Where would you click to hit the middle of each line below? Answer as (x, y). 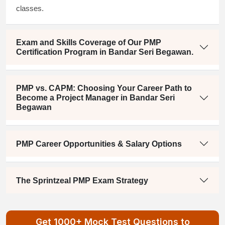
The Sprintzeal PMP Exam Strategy (82, 180)
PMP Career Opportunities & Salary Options (99, 144)
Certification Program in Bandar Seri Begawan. (105, 52)
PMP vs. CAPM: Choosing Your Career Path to (104, 88)
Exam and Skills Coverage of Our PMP (89, 43)
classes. (30, 9)
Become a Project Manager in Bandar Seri (95, 98)
